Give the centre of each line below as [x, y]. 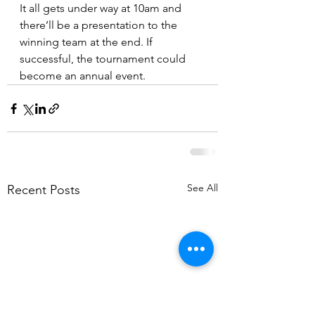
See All [202, 188]
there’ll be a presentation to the [100, 25]
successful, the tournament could [104, 59]
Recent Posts [44, 190]
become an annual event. [83, 76]
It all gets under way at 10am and [102, 8]
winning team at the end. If [88, 42]
